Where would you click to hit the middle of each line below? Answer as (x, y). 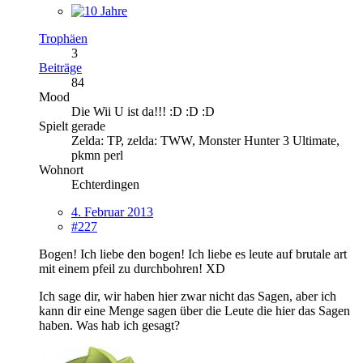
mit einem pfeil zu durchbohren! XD (132, 268)
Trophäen (63, 38)
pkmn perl (97, 155)
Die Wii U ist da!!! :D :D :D (143, 111)
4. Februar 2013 (112, 211)
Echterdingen (105, 184)
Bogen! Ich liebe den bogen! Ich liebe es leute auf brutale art (193, 254)
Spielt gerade (72, 126)
